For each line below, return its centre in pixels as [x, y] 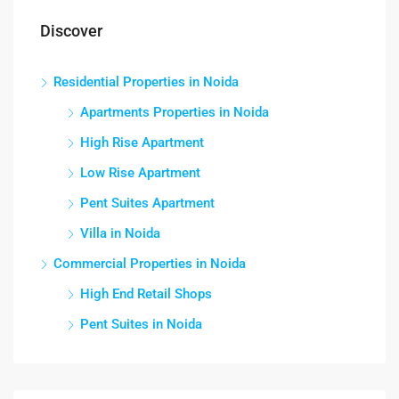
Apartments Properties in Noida [175, 112]
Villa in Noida [120, 233]
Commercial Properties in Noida [150, 263]
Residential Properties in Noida [146, 81]
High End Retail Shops [146, 293]
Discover [71, 30]
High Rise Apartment [142, 142]
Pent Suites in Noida [141, 324]
